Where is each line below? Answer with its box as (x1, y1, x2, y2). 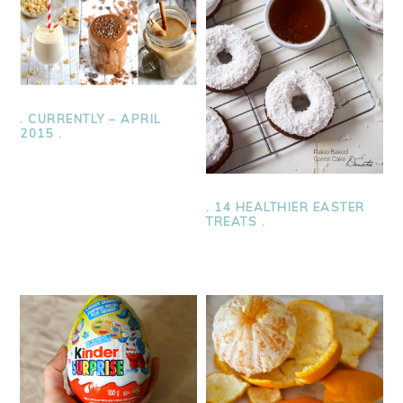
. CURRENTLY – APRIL (20, 112, 162, 127)
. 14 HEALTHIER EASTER (206, 200, 365, 215)
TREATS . (206, 214, 266, 229)
